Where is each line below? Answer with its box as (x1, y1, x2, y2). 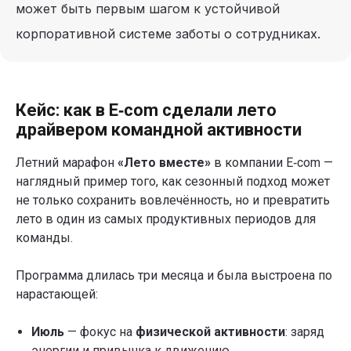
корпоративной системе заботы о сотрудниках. (16, 26, 320, 42)
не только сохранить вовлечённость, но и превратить (16, 193, 330, 208)
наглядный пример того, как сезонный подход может (16, 174, 330, 190)
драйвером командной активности (16, 120, 302, 140)
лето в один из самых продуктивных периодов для (16, 212, 316, 227)
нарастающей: (16, 287, 98, 302)
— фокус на (64, 324, 136, 340)
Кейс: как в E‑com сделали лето (16, 100, 277, 121)
